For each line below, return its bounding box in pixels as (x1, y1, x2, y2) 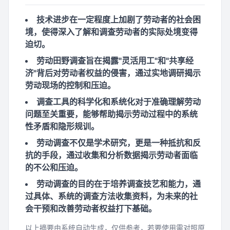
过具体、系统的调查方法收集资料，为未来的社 (25, 191, 198, 201)
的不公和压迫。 (25, 162, 83, 172)
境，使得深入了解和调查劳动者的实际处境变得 (25, 27, 198, 37)
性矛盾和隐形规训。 (25, 121, 99, 131)
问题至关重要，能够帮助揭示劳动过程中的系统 (25, 109, 198, 119)
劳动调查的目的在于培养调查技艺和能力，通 (36, 179, 201, 189)
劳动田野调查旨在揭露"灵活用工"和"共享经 (36, 55, 194, 66)
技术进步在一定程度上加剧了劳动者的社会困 (36, 14, 201, 25)
